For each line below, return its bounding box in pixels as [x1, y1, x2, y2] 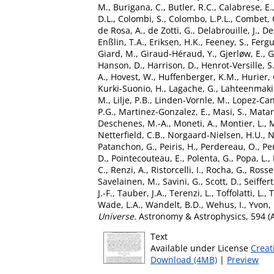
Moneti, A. [174, 117, 215, 129]
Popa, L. [236, 152, 268, 164]
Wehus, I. [206, 199, 244, 210]
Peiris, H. [160, 141, 196, 152]
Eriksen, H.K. [149, 36, 201, 48]
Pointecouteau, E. [111, 152, 182, 164]
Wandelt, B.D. [146, 199, 201, 210]
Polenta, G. [187, 152, 231, 164]
